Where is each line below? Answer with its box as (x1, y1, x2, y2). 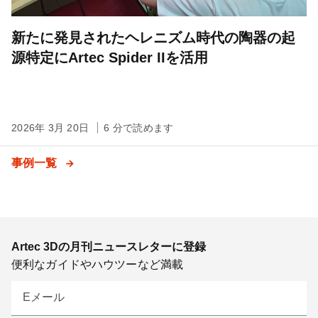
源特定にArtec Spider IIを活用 (11, 49, 208, 65)
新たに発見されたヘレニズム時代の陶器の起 (11, 29, 295, 45)
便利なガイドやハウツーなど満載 (11, 258, 184, 270)
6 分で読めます (104, 121, 174, 133)
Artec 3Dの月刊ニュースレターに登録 (11, 240, 206, 253)
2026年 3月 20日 (11, 121, 92, 133)
